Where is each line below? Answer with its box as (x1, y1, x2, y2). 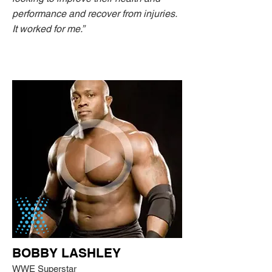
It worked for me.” (12, 23, 84, 35)
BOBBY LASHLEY (12, 245, 121, 260)
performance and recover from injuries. (12, 8, 180, 19)
